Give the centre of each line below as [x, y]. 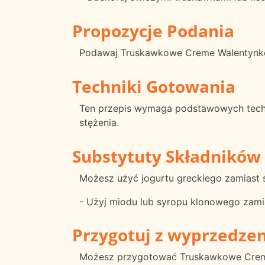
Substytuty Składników [167, 156]
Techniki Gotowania [154, 86]
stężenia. [99, 122]
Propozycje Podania [153, 30]
